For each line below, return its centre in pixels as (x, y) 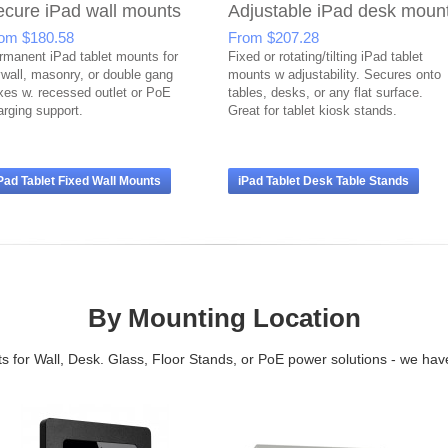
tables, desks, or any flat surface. (325, 92)
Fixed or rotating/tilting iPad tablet (325, 56)
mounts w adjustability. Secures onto (334, 74)
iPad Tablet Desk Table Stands (323, 181)
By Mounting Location (224, 318)
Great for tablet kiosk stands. (312, 110)
